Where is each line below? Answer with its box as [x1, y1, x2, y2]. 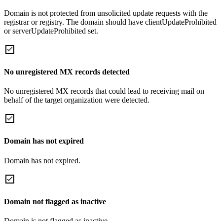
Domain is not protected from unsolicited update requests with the [4, 8, 208, 17]
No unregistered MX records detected [4, 67, 130, 76]
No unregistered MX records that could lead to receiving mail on [4, 87, 204, 96]
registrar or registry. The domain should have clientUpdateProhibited [4, 17, 217, 26]
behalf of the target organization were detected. [4, 96, 149, 105]
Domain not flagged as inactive [4, 197, 106, 206]
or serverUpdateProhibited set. [4, 26, 98, 35]
